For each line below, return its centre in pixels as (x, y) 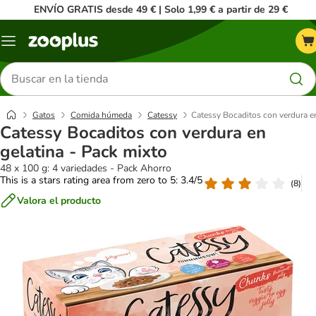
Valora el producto (59, 200)
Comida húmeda (101, 115)
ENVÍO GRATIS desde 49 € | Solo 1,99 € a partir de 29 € (160, 10)
